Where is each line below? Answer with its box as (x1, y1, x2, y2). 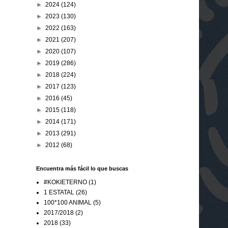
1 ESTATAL (44, 188, 74, 196)
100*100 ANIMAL (44, 198, 92, 206)
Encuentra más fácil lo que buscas (36, 165, 128, 172)
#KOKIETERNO (44, 178, 87, 186)
